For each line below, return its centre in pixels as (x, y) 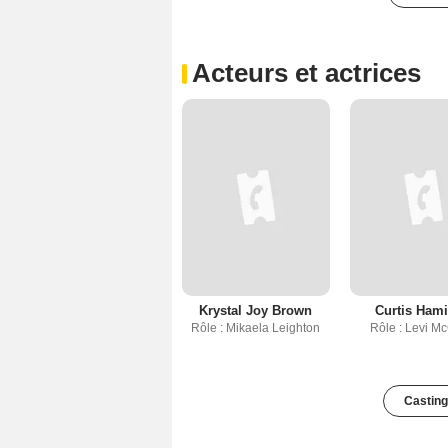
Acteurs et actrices (306, 73)
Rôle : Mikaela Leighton (256, 328)
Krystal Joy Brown (256, 311)
